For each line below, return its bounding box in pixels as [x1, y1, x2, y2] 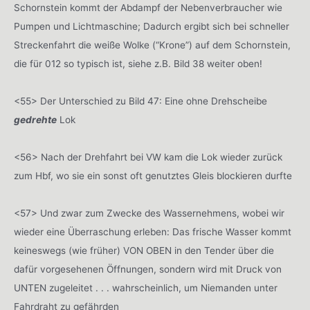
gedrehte [14, 114, 57, 126]
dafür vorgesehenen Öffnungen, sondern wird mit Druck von [14, 264, 282, 275]
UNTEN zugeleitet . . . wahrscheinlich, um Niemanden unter [14, 282, 277, 294]
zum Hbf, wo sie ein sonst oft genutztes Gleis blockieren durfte [14, 170, 292, 182]
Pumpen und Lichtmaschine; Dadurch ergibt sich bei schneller [14, 21, 289, 33]
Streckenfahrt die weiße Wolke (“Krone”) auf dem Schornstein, [14, 39, 291, 51]
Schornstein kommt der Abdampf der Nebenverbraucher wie [14, 2, 282, 14]
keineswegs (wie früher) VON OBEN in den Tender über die [14, 245, 274, 257]
